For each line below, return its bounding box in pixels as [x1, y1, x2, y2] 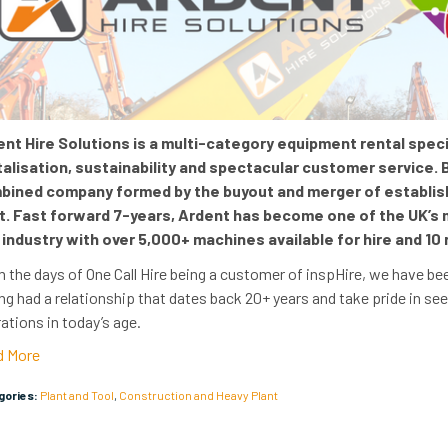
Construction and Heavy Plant [164, 393, 362, 413]
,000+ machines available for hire [147, 234, 396, 254]
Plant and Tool [63, 393, 158, 413]
